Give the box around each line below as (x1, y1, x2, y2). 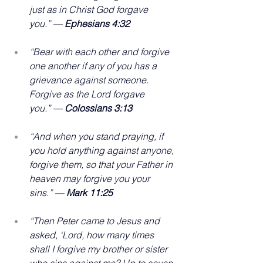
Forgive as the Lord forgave (29, 87, 147, 100)
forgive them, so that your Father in (29, 158, 175, 170)
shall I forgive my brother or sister (29, 242, 170, 255)
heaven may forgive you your (29, 172, 152, 184)
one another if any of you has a (29, 59, 159, 72)
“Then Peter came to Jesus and (29, 214, 162, 227)
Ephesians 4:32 (65, 17, 130, 29)
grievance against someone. (29, 73, 151, 86)
